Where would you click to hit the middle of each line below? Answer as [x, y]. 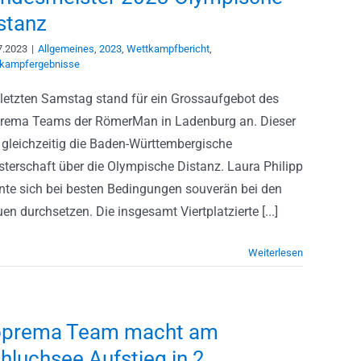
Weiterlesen [276, 253]
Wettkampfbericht [168, 49]
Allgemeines [66, 49]
